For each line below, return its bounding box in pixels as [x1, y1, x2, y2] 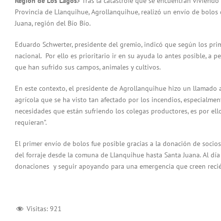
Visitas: [27, 204, 48, 214]
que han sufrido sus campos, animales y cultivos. [15, 63, 161, 72]
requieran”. [15, 118, 47, 127]
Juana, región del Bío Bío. [15, 19, 91, 28]
